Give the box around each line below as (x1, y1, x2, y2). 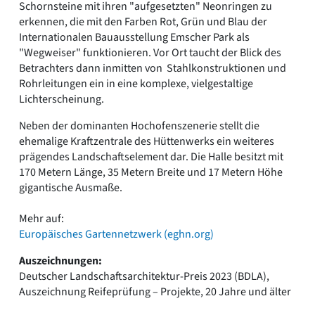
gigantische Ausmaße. (19, 179, 122, 195)
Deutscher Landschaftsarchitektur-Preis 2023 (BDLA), (19, 268, 269, 284)
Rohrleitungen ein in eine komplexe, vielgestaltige (19, 75, 253, 91)
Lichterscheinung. (19, 91, 104, 107)
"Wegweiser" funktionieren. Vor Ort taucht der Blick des (19, 44, 281, 60)
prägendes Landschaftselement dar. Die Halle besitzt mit (19, 148, 283, 165)
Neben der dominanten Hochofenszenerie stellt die (19, 117, 259, 134)
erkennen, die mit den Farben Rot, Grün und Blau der (19, 13, 267, 30)
